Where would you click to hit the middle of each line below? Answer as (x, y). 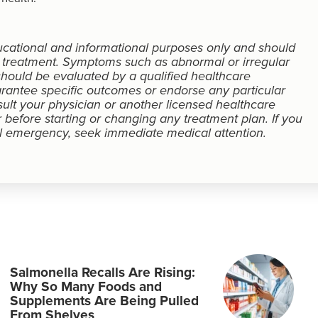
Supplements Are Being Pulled (104, 300)
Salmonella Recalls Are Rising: (103, 272)
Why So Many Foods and (86, 286)
